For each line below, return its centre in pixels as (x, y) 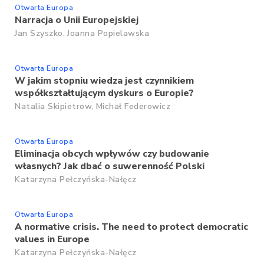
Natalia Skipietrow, (54, 106)
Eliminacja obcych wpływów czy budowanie (112, 154)
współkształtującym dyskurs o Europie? (104, 93)
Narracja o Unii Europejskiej (77, 20)
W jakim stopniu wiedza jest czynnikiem (104, 81)
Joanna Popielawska (108, 33)
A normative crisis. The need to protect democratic (131, 227)
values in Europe (52, 239)
